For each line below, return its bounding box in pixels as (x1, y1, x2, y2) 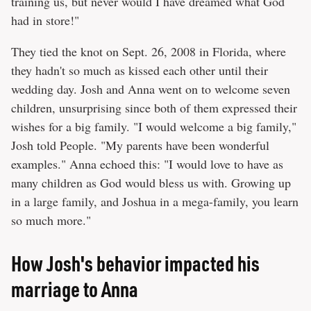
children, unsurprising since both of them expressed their (11, 99, 297, 117)
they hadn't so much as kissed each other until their (11, 62, 268, 79)
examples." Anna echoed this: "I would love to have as (11, 155, 283, 173)
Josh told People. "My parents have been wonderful (11, 137, 269, 154)
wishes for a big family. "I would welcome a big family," (11, 118, 296, 135)
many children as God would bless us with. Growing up (11, 174, 291, 192)
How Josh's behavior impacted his (11, 250, 260, 277)
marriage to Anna (11, 276, 138, 303)
